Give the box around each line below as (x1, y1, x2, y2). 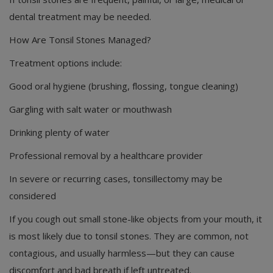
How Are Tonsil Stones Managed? (9, 34, 151, 46)
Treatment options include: (9, 57, 122, 69)
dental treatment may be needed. (9, 10, 151, 23)
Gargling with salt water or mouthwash (9, 103, 172, 116)
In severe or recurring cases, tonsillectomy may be (9, 172, 222, 185)
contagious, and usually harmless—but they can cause (9, 247, 235, 260)
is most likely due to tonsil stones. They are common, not (9, 230, 249, 243)
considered (9, 190, 56, 202)
